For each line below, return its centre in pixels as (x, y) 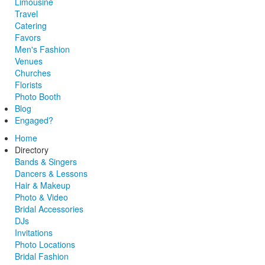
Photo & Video (41, 197)
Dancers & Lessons (51, 173)
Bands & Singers (46, 161)
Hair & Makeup (43, 185)
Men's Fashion (42, 49)
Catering (31, 25)
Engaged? (34, 120)
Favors (28, 37)
